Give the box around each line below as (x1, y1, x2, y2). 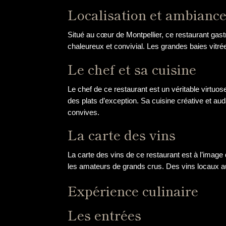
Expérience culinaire (68, 181, 199, 200)
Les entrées (68, 205, 142, 224)
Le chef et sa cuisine (68, 59, 197, 79)
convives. (68, 107, 100, 117)
